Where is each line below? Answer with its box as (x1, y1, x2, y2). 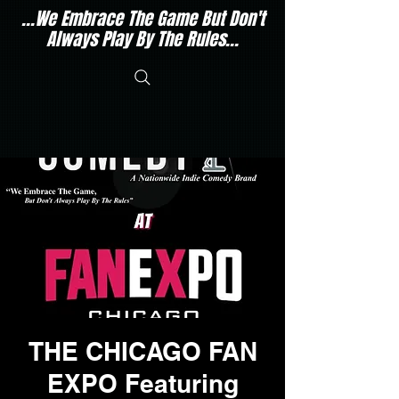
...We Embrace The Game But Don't (20, 5, 265, 32)
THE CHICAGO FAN (28, 337, 257, 366)
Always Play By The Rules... (46, 26, 239, 53)
